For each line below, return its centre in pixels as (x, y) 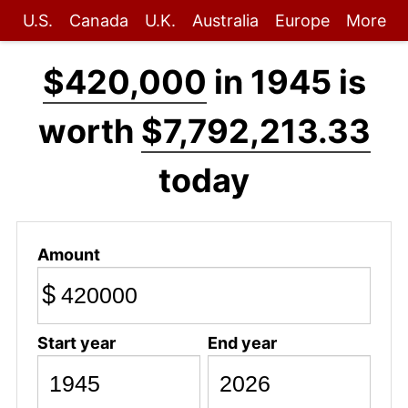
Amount (68, 254)
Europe (302, 20)
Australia (225, 20)
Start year (76, 342)
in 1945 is (286, 82)
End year (242, 342)
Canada (98, 20)
